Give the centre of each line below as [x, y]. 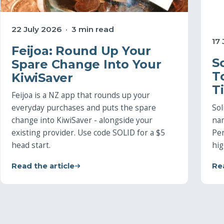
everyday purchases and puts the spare [84, 108]
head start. [31, 145]
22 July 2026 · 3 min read [63, 29]
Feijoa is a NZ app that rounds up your [81, 95]
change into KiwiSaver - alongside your [82, 120]
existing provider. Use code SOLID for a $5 [88, 133]
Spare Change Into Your [86, 64]
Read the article [43, 166]
